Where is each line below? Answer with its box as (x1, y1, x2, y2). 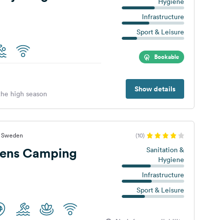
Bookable (154, 53, 179, 61)
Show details (134, 84, 175, 94)
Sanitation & (146, 145, 184, 154)
